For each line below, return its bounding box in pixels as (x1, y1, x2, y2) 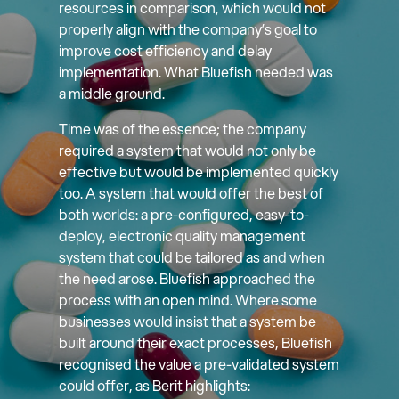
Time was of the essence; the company (59, 118, 307, 140)
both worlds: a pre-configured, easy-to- (59, 204, 310, 225)
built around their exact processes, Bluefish (59, 332, 333, 354)
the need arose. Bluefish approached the (59, 268, 316, 289)
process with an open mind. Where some (59, 289, 318, 311)
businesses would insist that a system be (59, 311, 317, 332)
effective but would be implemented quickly (59, 161, 339, 183)
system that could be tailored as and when (59, 247, 326, 268)
